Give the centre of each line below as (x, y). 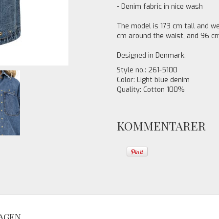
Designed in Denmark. (151, 55)
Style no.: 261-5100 (147, 70)
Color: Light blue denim (153, 80)
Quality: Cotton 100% (151, 90)
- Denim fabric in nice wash (160, 7)
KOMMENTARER (161, 126)
